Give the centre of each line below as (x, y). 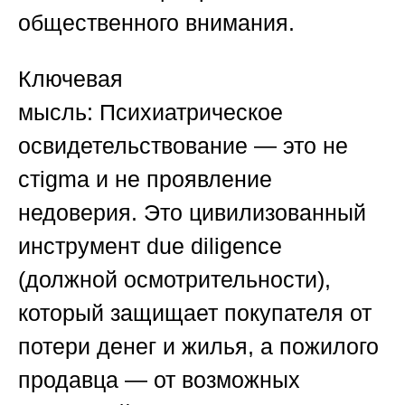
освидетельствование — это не (183, 146)
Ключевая (71, 79)
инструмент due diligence (150, 246)
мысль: (56, 113)
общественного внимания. (156, 23)
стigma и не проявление (145, 179)
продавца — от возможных (159, 380)
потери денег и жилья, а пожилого (198, 347)
